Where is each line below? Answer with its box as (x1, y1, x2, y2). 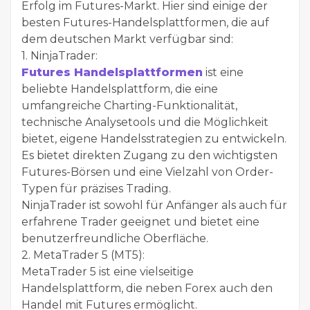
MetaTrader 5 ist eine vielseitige (21, 264, 194, 278)
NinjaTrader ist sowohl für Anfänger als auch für (21, 198, 287, 212)
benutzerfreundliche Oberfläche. (21, 231, 208, 245)
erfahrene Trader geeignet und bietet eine (21, 215, 259, 228)
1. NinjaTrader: (21, 48, 98, 62)
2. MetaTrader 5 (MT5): (21, 248, 145, 262)
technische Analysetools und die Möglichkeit (21, 115, 268, 129)
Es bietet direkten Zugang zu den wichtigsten (21, 148, 277, 162)
